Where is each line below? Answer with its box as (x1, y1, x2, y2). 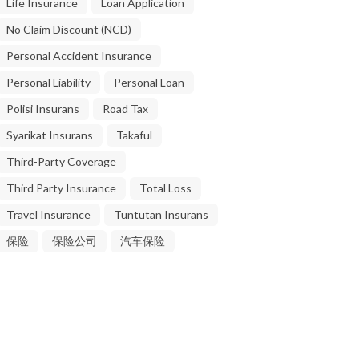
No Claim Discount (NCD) (6, 22, 131, 36)
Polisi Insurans (6, 101, 79, 115)
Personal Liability (6, 75, 91, 89)
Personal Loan (114, 75, 184, 89)
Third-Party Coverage (6, 154, 116, 168)
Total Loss (139, 180, 192, 195)
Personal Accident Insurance (6, 48, 151, 63)
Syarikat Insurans (6, 127, 93, 142)
